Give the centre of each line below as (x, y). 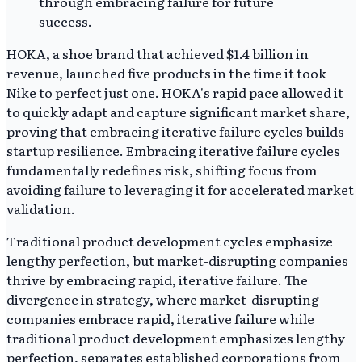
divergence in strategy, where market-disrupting (163, 299)
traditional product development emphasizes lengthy (176, 337)
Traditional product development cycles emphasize (170, 240)
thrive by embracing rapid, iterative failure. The (157, 279)
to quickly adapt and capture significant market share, (178, 111)
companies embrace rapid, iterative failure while (160, 318)
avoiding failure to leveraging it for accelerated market (180, 189)
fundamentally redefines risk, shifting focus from (162, 169)
